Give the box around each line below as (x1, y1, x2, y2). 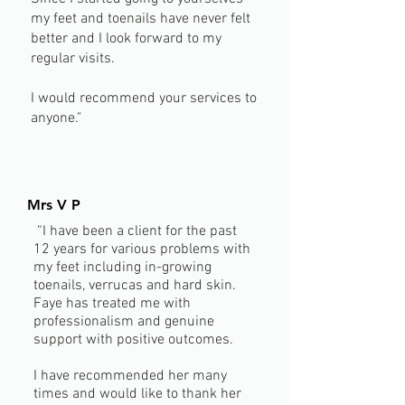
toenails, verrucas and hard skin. (33, 277, 236, 295)
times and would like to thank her (33, 385, 241, 403)
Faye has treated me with (33, 295, 191, 313)
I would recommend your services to (31, 89, 257, 108)
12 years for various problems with (33, 240, 250, 259)
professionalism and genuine (33, 313, 214, 331)
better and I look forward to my (31, 30, 221, 48)
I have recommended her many (33, 367, 227, 385)
